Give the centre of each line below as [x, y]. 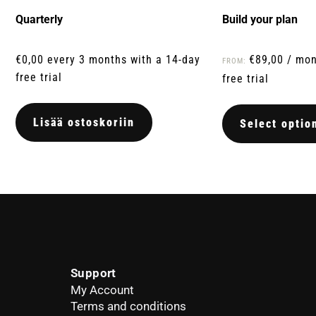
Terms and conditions [128, 306]
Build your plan [260, 20]
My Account [102, 290]
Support [93, 273]
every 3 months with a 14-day [124, 60]
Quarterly [39, 20]
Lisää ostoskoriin [84, 123]
